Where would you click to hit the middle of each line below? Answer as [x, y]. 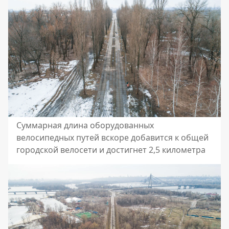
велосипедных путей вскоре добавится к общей [112, 138]
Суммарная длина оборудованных [85, 125]
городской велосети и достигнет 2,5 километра [111, 150]
